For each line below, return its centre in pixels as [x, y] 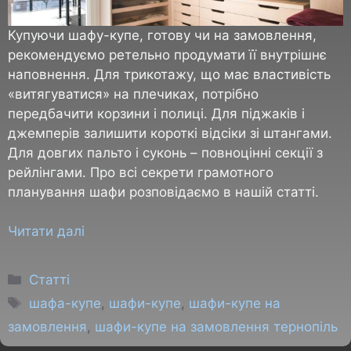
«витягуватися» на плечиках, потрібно [133, 94]
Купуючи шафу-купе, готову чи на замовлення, [162, 35]
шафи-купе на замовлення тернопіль [216, 327]
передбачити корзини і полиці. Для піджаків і [156, 113]
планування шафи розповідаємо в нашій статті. [163, 192]
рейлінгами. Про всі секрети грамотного [141, 172]
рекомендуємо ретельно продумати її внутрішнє [167, 54]
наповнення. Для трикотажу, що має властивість [169, 74]
